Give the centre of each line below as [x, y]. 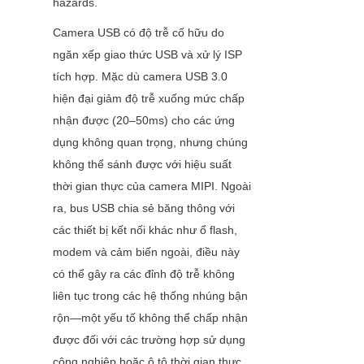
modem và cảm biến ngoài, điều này [146, 252]
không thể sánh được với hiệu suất [142, 165]
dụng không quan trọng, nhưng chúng [150, 143]
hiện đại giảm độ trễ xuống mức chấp [149, 99]
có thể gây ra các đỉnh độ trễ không [144, 274]
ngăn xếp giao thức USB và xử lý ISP [147, 55]
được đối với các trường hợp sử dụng [149, 340]
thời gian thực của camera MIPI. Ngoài [152, 186]
